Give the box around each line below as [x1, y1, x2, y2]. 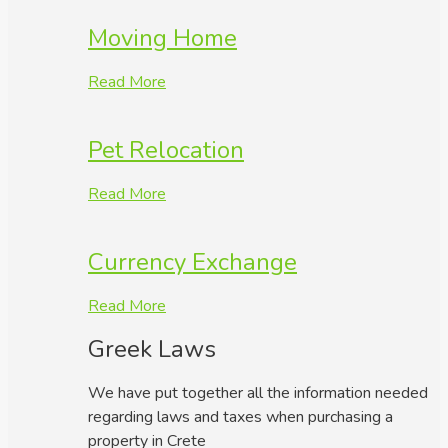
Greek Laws [88, 333, 216, 366]
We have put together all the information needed [88, 382, 428, 405]
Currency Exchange [88, 245, 297, 278]
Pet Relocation [88, 133, 244, 166]
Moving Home [88, 22, 237, 55]
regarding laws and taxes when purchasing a [88, 406, 393, 429]
